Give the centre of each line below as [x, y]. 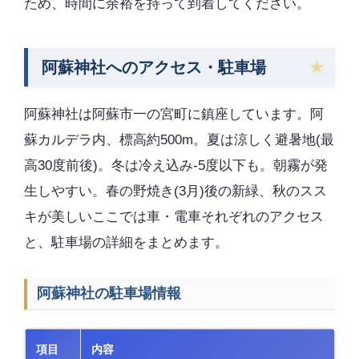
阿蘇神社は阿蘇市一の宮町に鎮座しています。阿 [174, 115]
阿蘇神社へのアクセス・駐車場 [153, 67]
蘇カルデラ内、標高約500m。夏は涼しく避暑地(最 [179, 140]
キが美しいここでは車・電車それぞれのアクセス [174, 217]
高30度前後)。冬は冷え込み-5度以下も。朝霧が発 [176, 166]
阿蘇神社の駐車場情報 [109, 294]
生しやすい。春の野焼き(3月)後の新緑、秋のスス [175, 192]
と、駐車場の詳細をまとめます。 [126, 243]
